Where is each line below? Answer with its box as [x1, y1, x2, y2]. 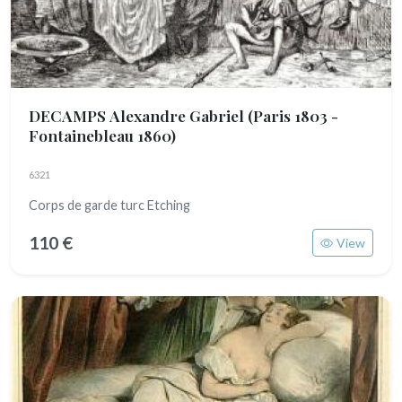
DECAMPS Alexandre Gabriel [29, 105, 248, 126]
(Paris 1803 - [248, 105, 338, 126]
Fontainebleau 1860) [29, 125, 176, 145]
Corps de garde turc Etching [29, 197, 190, 213]
